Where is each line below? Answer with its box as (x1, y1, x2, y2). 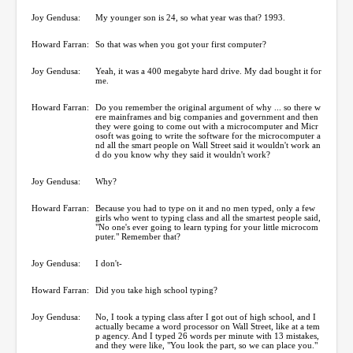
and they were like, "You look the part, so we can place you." (95, 340, 318, 350)
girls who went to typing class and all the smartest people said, (95, 212, 321, 222)
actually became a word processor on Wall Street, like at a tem (95, 321, 320, 331)
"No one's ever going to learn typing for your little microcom (95, 221, 318, 232)
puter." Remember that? (95, 231, 180, 241)
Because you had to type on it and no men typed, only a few (95, 203, 315, 213)
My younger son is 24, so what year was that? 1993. (95, 12, 285, 22)
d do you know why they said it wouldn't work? (95, 149, 270, 159)
